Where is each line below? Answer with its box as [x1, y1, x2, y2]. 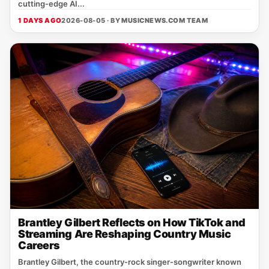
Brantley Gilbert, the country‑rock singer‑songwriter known [18, 257, 241, 267]
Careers [18, 239, 60, 252]
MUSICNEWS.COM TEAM [121, 16, 208, 25]
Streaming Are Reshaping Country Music [18, 228, 231, 240]
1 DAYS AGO [18, 16, 62, 25]
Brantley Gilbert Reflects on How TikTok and [18, 216, 246, 229]
